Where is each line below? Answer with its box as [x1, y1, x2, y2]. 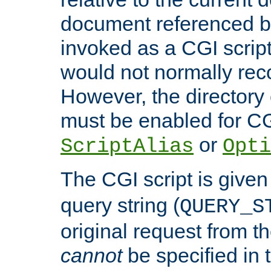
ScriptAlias [60, 135, 194, 158]
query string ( [60, 194, 180, 217]
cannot [60, 244, 122, 267]
